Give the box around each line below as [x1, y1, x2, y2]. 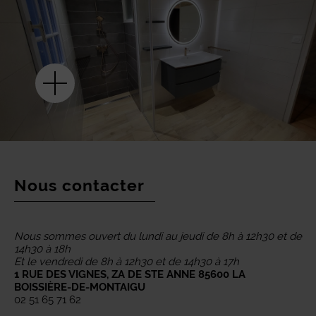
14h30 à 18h [14, 243, 71, 255]
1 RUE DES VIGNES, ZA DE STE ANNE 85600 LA [14, 268, 245, 281]
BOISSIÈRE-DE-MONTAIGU [14, 281, 145, 293]
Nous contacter [14, 176, 145, 195]
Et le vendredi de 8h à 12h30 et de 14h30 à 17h [14, 255, 239, 268]
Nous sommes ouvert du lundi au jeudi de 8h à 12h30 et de [14, 230, 302, 243]
